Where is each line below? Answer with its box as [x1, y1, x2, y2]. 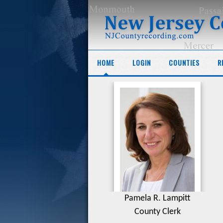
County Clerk [134, 207, 181, 217]
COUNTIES [169, 57, 200, 68]
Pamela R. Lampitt [124, 194, 190, 203]
